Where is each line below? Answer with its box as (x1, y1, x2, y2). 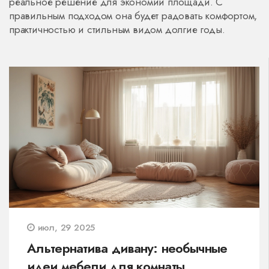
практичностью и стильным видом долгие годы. (9, 22, 225, 37)
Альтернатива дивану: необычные (27, 238, 228, 258)
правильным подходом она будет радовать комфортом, (9, 8, 258, 23)
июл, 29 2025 (34, 220, 95, 234)
